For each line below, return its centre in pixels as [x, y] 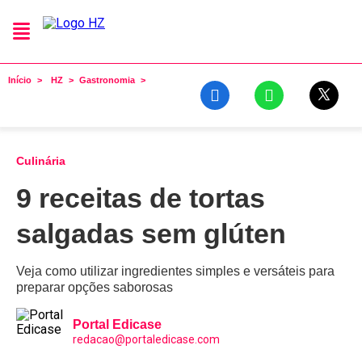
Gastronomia [107, 80]
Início [20, 80]
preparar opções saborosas [95, 287]
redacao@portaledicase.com [146, 339]
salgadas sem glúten [151, 234]
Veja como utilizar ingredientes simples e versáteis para [175, 271]
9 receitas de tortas [141, 198]
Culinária [41, 161]
